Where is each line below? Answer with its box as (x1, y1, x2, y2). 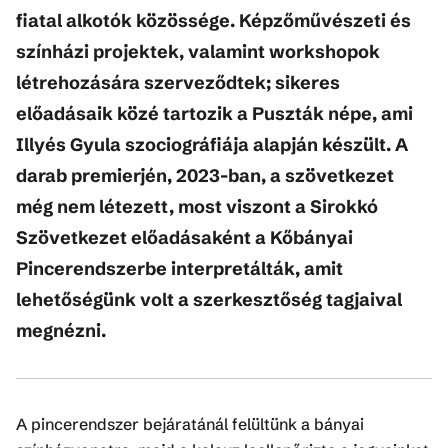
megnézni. (16, 319, 106, 343)
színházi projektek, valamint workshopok (16, 40, 380, 64)
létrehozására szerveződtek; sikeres (16, 71, 340, 95)
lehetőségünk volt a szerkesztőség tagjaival (16, 288, 402, 312)
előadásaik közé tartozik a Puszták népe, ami (16, 102, 413, 126)
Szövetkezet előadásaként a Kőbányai (16, 226, 353, 250)
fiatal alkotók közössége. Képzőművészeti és (16, 9, 411, 33)
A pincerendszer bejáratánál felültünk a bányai (16, 414, 364, 435)
